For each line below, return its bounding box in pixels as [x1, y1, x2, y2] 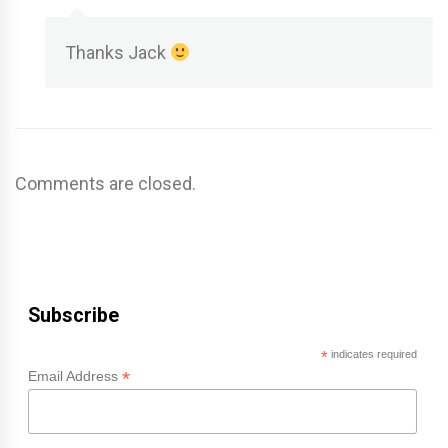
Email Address [27, 368, 122, 385]
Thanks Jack [65, 42, 170, 64]
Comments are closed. [15, 173, 196, 195]
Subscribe [27, 304, 119, 328]
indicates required [327, 348, 417, 361]
